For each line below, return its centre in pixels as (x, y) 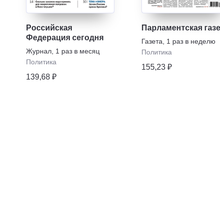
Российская (49, 28)
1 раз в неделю (191, 41)
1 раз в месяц (77, 51)
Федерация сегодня (65, 38)
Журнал (39, 51)
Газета (152, 41)
